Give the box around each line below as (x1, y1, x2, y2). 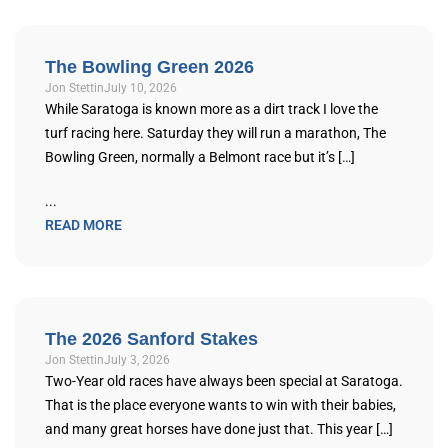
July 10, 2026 (104, 80, 177, 95)
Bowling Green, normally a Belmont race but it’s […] (45, 148, 355, 165)
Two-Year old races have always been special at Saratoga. (45, 372, 403, 389)
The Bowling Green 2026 (45, 56, 254, 77)
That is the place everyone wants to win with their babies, (45, 396, 396, 413)
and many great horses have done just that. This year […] (45, 420, 393, 437)
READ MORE (45, 216, 122, 233)
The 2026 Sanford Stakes (45, 328, 258, 349)
